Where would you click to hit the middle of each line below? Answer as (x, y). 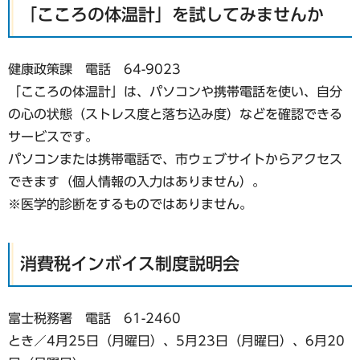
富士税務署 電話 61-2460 (94, 318)
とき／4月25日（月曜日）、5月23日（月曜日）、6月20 (176, 340)
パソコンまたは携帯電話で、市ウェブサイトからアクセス (175, 159)
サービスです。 (53, 136)
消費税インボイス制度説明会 (130, 264)
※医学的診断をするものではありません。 (130, 204)
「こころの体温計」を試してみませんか (172, 14)
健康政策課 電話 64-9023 (94, 69)
